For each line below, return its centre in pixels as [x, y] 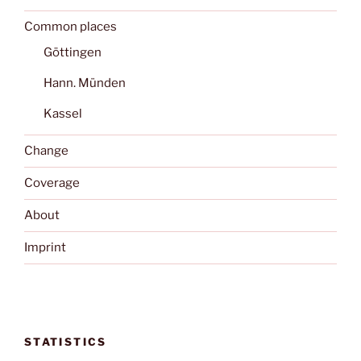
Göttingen [73, 52]
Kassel [63, 113]
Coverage [52, 183]
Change [46, 151]
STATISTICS [66, 341]
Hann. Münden [85, 83]
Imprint [45, 248]
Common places [71, 27]
